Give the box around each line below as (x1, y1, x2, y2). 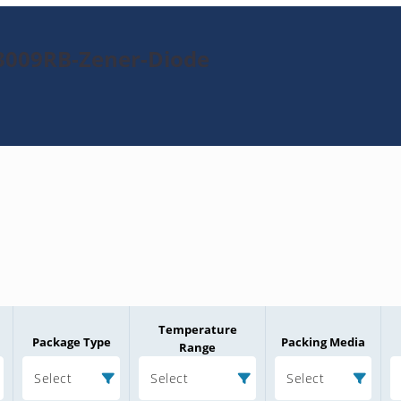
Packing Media (281, 334, 365, 351)
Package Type (31, 334, 111, 351)
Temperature (158, 321, 237, 338)
